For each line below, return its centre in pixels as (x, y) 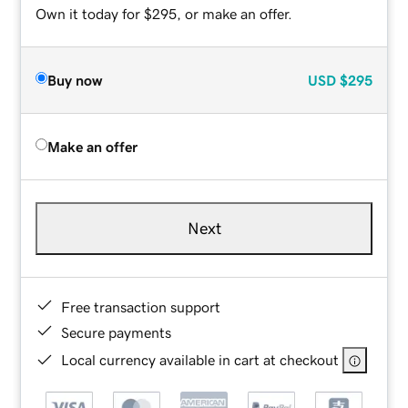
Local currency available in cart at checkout (200, 359)
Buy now (75, 80)
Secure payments (117, 332)
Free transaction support (141, 306)
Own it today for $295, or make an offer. (164, 13)
